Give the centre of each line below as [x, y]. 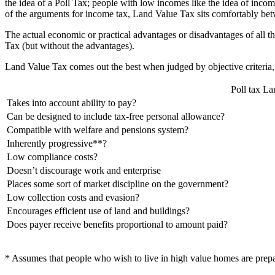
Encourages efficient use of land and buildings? [98, 211]
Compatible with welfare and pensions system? [98, 130]
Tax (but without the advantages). [70, 46]
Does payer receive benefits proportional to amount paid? [117, 225]
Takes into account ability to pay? [72, 103]
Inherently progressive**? [57, 144]
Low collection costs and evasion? [73, 198]
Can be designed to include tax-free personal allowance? [116, 117]
